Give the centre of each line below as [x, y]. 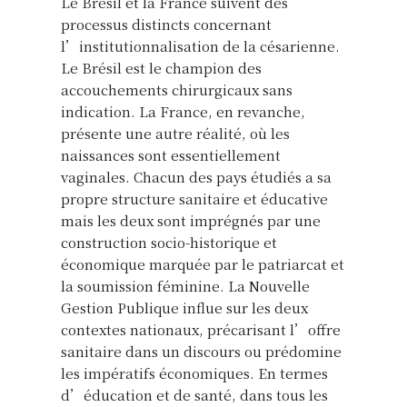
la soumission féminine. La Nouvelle [185, 285]
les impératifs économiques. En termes [194, 372]
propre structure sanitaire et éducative [194, 198]
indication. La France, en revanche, [183, 111]
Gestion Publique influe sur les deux [184, 307]
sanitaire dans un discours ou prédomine [201, 351]
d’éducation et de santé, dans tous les [194, 394]
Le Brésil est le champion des [161, 67]
